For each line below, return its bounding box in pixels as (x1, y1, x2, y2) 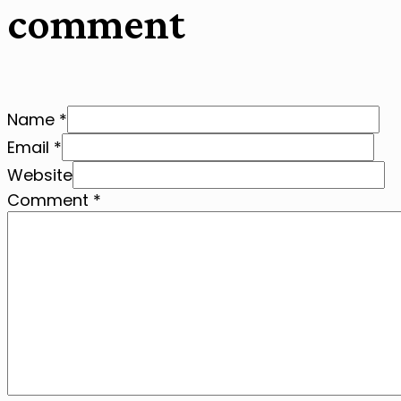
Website (7, 164, 73, 187)
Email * (7, 136, 62, 159)
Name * (7, 108, 67, 132)
